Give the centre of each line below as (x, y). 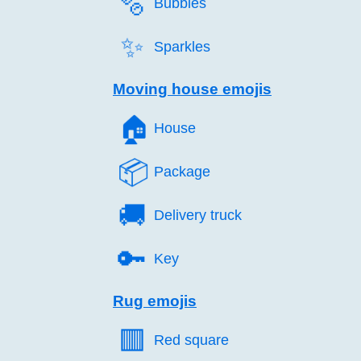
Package (182, 172)
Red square (191, 340)
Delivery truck (198, 215)
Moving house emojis (192, 89)
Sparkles (182, 47)
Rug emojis (155, 301)
